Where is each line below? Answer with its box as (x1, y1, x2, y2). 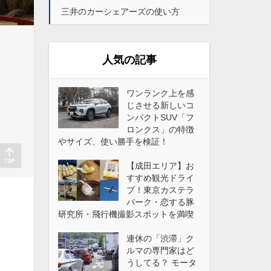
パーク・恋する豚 (126, 197, 194, 207)
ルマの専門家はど (126, 245, 194, 255)
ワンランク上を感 (126, 88, 194, 98)
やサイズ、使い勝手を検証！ (58, 136, 168, 146)
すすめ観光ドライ (126, 172, 194, 183)
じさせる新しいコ (126, 100, 194, 110)
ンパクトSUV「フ (126, 112, 194, 122)
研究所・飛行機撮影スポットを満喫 (58, 209, 194, 219)
